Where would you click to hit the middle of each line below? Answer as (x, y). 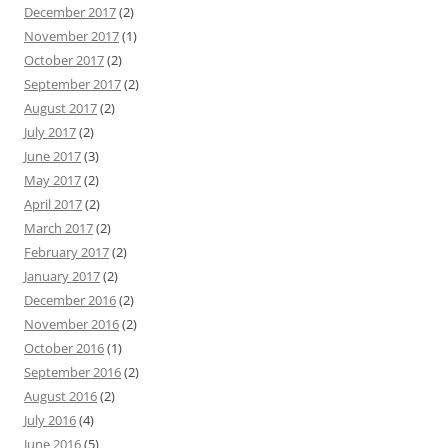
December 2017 (70, 11)
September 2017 (72, 83)
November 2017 (71, 35)
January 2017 (62, 275)
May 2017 (52, 179)
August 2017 (60, 107)
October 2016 (64, 347)
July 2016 (50, 419)
